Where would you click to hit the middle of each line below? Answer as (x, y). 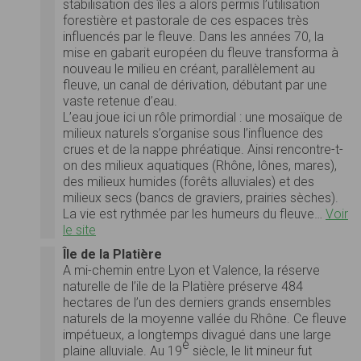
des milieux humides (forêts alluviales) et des (189, 181)
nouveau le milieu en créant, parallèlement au (189, 68)
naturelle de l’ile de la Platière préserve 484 (183, 286)
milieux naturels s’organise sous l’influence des (193, 133)
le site (79, 230)
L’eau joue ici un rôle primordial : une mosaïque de (203, 117)
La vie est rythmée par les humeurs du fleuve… (194, 214)
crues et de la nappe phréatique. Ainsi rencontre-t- (203, 149)
